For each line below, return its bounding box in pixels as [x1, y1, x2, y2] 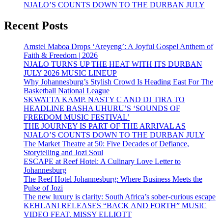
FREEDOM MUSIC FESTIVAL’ [24, 112, 130, 121]
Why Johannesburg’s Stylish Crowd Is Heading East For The [24, 77, 213, 86]
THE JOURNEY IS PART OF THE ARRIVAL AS [24, 121, 186, 130]
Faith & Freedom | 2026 [24, 51, 98, 59]
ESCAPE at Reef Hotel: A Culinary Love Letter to [24, 157, 181, 165]
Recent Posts [4, 19, 68, 32]
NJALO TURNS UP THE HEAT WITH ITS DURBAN [24, 59, 202, 68]
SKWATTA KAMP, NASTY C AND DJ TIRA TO [24, 95, 185, 104]
